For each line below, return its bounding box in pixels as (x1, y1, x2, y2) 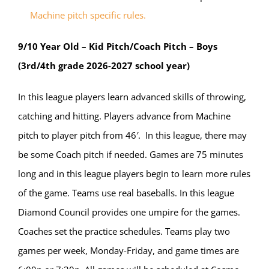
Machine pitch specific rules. (28, 9, 146, 22)
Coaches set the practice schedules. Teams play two (18, 225, 230, 238)
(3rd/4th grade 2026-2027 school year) (18, 59, 190, 72)
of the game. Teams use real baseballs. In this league (18, 187, 234, 199)
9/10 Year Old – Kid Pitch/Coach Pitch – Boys (18, 40, 220, 53)
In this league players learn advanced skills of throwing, (18, 91, 246, 103)
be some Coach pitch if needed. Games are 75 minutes (18, 148, 243, 161)
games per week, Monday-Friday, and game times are (18, 244, 239, 257)
